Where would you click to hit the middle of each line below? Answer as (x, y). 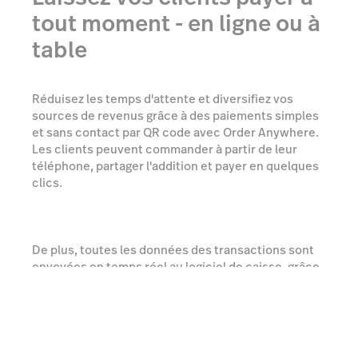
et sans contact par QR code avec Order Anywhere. (175, 133)
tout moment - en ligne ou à (176, 24)
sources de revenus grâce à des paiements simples (175, 116)
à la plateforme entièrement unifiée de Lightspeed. (174, 284)
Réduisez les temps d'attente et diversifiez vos (163, 99)
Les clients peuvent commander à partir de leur (165, 149)
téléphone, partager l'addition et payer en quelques (175, 166)
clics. (47, 183)
